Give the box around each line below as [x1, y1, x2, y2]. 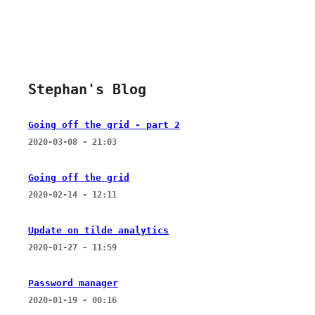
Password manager [28, 277, 118, 288]
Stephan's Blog [28, 81, 146, 98]
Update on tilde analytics [28, 224, 169, 236]
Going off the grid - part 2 [28, 119, 180, 130]
